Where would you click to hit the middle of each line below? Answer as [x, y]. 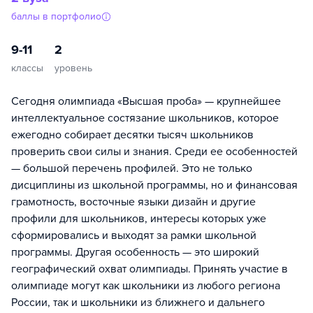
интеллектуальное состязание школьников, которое [145, 118]
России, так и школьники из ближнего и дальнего [138, 302]
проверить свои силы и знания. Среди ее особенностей [154, 151]
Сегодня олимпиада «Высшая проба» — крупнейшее [146, 101]
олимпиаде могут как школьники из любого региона [146, 285]
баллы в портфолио [56, 16]
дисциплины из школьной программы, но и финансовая [154, 185]
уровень [73, 68]
